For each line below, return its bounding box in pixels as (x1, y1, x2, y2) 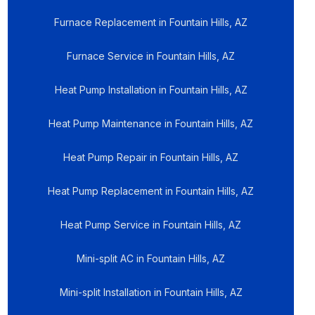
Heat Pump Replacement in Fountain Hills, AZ (48, 185, 255, 197)
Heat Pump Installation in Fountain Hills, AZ (54, 84, 247, 96)
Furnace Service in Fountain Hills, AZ (67, 50, 236, 62)
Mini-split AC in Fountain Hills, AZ (77, 252, 226, 264)
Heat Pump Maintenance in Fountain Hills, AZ (49, 117, 254, 129)
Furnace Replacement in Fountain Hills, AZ (54, 16, 248, 28)
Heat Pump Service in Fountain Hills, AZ (60, 219, 242, 231)
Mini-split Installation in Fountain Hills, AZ (59, 286, 243, 298)
